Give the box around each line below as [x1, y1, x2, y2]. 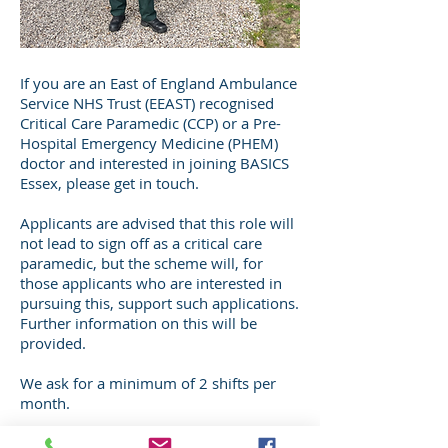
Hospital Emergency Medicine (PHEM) [20, 133, 278, 153]
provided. [20, 333, 90, 353]
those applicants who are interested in [20, 273, 282, 293]
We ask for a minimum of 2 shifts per [20, 373, 276, 393]
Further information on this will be [20, 313, 257, 333]
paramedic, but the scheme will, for [20, 253, 263, 273]
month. [20, 393, 70, 413]
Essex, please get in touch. [20, 173, 199, 193]
